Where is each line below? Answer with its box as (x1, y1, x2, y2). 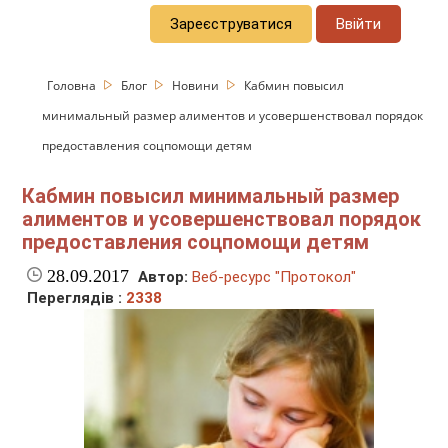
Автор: (138, 268, 189, 287)
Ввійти (336, 14, 382, 33)
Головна (47, 76, 100, 94)
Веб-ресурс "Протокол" (192, 268, 357, 287)
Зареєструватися (170, 14, 293, 33)
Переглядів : (27, 289, 127, 308)
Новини (172, 76, 223, 94)
